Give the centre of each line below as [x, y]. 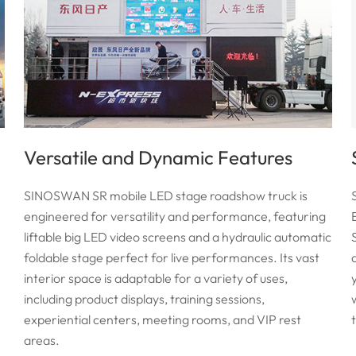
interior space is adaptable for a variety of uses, [156, 279]
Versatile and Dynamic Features [159, 158]
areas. [42, 341]
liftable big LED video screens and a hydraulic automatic [178, 237]
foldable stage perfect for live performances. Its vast [172, 258]
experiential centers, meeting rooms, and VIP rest [163, 320]
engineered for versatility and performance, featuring [175, 217]
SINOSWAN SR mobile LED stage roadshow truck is [166, 196]
